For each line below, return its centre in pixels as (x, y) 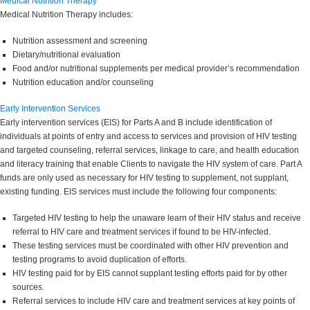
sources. (28, 288)
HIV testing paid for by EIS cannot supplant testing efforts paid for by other (150, 274)
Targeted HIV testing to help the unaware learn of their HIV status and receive (157, 218)
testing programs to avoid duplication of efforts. (100, 260)
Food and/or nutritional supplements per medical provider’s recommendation (156, 69)
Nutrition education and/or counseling (83, 83)
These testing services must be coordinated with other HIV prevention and (151, 246)
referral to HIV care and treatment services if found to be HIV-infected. (142, 232)
